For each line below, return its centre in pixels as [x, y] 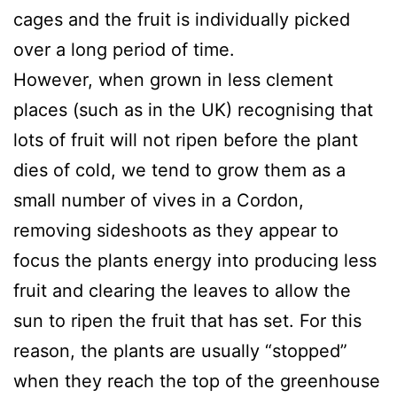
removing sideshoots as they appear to [176, 230]
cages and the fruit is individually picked [182, 19]
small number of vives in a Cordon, [159, 200]
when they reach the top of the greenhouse [197, 381]
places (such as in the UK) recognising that [193, 109]
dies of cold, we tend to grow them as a [179, 170]
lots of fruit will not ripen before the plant [186, 140]
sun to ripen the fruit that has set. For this [187, 320]
